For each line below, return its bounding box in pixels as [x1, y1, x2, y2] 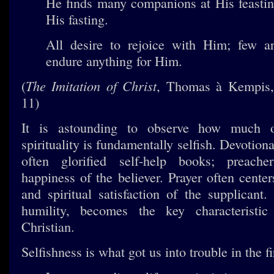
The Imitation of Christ [26, 76, 157, 95]
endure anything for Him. [46, 52, 182, 70]
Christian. [21, 218, 75, 235]
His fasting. [46, 10, 108, 28]
